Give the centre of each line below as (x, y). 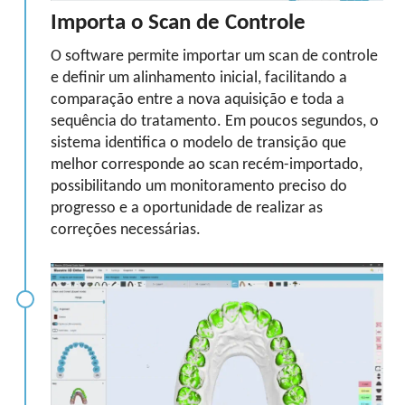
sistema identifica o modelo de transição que (198, 143)
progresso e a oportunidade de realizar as (187, 208)
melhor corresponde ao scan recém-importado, (207, 165)
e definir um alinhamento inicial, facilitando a (199, 78)
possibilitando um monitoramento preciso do (199, 187)
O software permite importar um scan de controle (214, 57)
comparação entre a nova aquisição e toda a (198, 100)
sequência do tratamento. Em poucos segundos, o (215, 122)
